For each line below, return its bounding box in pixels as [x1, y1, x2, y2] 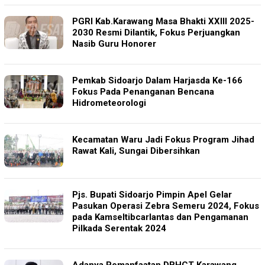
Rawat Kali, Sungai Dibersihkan [72, 145, 200, 156]
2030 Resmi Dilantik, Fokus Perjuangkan [72, 27, 240, 38]
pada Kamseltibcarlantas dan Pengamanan [72, 211, 248, 222]
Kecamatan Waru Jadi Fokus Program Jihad [72, 134, 254, 145]
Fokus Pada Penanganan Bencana [72, 86, 214, 97]
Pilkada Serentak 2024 [72, 222, 166, 234]
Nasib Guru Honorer [72, 38, 156, 49]
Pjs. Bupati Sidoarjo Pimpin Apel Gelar [72, 189, 232, 200]
